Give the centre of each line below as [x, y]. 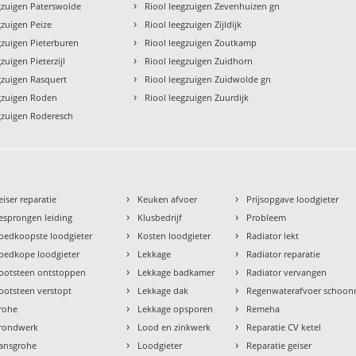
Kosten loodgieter [174, 235]
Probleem [267, 217]
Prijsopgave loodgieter [293, 199]
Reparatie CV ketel [284, 327]
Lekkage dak [163, 290]
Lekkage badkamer [176, 272]
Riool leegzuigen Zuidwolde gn [208, 79]
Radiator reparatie [284, 253]
